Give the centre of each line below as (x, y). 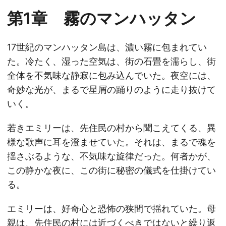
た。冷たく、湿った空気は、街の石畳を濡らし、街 (111, 61)
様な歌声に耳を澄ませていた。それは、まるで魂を (111, 142)
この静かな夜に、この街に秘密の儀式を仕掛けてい (111, 170)
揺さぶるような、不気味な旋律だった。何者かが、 (111, 156)
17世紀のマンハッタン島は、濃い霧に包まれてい (107, 47)
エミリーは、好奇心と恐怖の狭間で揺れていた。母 (111, 209)
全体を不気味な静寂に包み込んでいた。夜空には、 (111, 75)
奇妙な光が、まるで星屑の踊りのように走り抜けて (111, 90)
